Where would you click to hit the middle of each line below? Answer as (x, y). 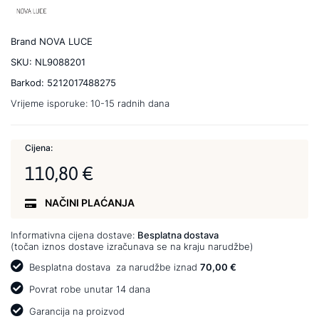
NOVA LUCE (66, 41)
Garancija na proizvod (75, 311)
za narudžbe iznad (155, 267)
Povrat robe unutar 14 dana (88, 289)
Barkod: (29, 83)
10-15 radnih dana (130, 103)
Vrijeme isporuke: (51, 103)
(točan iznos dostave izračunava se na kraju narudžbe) (132, 246)
